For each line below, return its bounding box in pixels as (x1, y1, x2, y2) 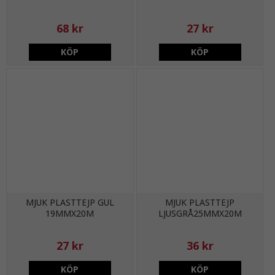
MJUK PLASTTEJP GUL (25, 196, 114, 209)
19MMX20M (45, 207, 95, 220)
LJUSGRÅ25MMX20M (158, 207, 242, 220)
